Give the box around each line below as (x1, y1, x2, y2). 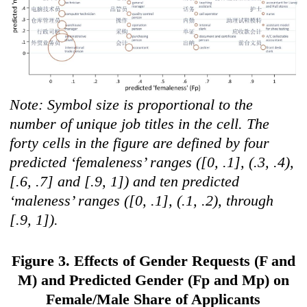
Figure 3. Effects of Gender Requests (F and (11, 252, 295, 270)
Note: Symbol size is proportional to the (10, 96, 254, 114)
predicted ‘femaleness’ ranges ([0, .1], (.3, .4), (10, 153, 295, 171)
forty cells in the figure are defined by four (10, 134, 270, 152)
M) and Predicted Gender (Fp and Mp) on (17, 271, 289, 289)
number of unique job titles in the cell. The (10, 115, 270, 133)
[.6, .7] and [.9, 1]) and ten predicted (10, 173, 240, 191)
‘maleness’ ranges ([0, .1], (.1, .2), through (10, 192, 274, 210)
